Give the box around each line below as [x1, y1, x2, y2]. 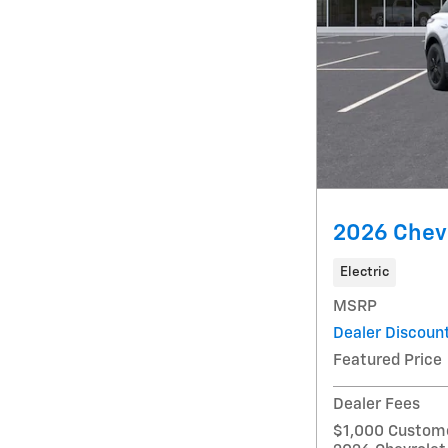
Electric [339, 265, 389, 280]
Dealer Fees [333, 397, 420, 413]
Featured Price [333, 353, 442, 369]
